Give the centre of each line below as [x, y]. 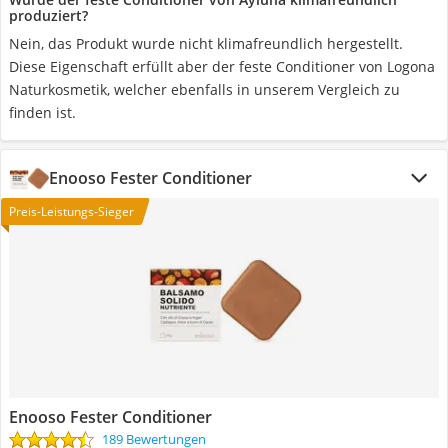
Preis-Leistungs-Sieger [71, 211]
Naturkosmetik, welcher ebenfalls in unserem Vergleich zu [204, 89]
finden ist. [42, 112]
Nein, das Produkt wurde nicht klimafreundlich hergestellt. [206, 43]
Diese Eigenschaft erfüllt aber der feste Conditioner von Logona [222, 66]
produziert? [48, 15]
